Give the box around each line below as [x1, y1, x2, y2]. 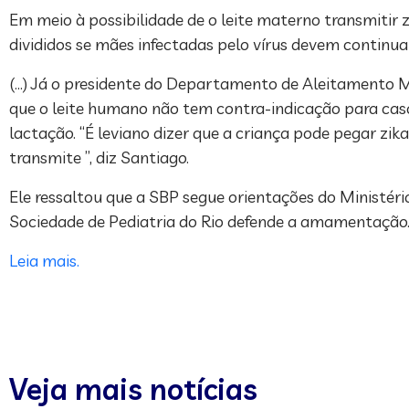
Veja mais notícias [9, 370, 257, 407]
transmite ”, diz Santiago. [9, 146, 189, 168]
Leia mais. [9, 249, 79, 271]
